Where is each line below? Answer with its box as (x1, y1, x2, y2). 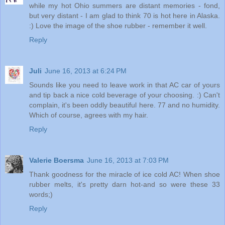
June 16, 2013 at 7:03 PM (87, 156, 169, 164)
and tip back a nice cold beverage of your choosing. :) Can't (29, 90, 220, 99)
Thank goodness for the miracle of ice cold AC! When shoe (29, 170, 220, 178)
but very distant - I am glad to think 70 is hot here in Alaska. (29, 11, 220, 20)
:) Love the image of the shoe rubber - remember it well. (29, 21, 207, 30)
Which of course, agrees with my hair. (29, 110, 148, 119)
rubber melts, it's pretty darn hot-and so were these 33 (29, 180, 220, 188)
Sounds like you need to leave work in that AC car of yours (29, 80, 220, 89)
